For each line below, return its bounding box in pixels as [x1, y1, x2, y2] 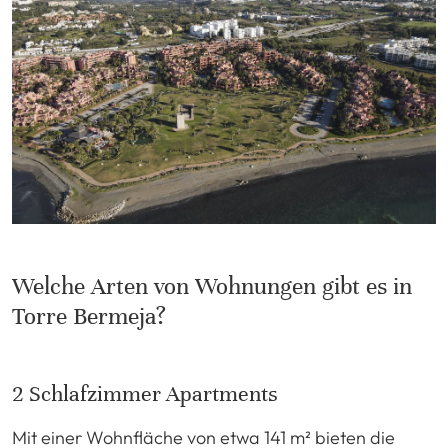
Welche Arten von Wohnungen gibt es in [12, 271, 412, 301]
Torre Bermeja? [12, 301, 166, 331]
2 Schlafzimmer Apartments [12, 379, 278, 407]
